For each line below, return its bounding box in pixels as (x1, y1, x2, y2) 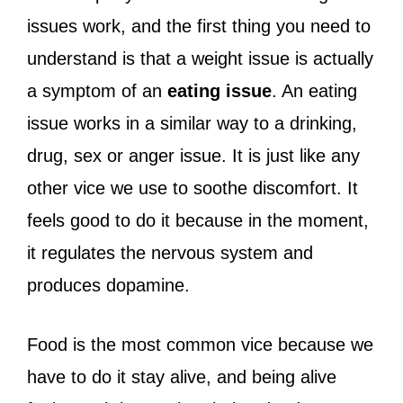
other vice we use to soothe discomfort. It (27, 177, 358, 198)
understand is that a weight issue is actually (27, 48, 373, 68)
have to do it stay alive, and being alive (27, 366, 336, 387)
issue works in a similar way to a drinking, (27, 112, 357, 133)
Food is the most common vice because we (27, 334, 373, 354)
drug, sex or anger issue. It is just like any (27, 145, 360, 166)
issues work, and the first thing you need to (27, 15, 371, 36)
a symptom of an (27, 80, 167, 101)
